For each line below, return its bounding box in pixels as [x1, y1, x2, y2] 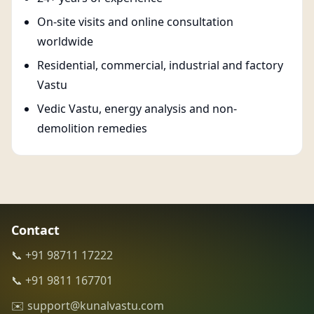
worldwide [37, 34, 93, 49]
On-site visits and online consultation [37, 14, 233, 29]
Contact [11, 221, 60, 238]
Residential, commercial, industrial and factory [37, 57, 283, 73]
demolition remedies [37, 121, 147, 136]
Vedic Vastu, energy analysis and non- [37, 101, 237, 116]
